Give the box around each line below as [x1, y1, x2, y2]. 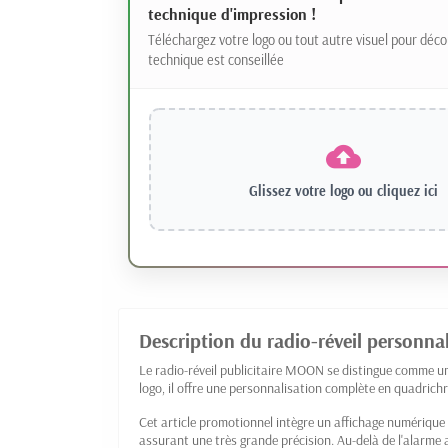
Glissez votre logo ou [248, 182, 377, 201]
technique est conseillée [147, 51, 284, 70]
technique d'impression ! [147, 4, 316, 25]
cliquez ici [376, 182, 438, 201]
